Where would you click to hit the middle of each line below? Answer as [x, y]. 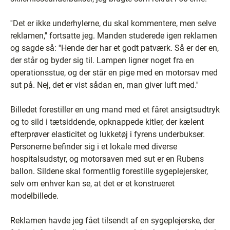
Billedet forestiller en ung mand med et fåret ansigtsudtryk [115, 110]
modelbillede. [34, 196]
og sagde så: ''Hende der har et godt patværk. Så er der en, [114, 48]
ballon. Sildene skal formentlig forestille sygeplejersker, [109, 171]
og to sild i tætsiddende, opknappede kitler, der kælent [107, 122]
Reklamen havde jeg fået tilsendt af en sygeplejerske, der [112, 221]
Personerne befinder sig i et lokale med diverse [94, 147]
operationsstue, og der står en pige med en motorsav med [114, 73]
